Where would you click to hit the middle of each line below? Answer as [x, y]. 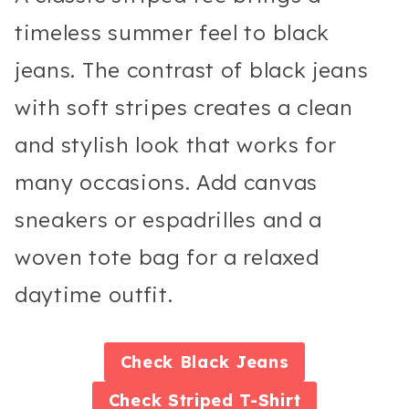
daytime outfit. [94, 295]
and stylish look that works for [176, 145]
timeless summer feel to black [173, 33]
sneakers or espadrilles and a [169, 220]
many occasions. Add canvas [166, 183]
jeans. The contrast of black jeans [192, 70]
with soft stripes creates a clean [184, 108]
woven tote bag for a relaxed [167, 257]
